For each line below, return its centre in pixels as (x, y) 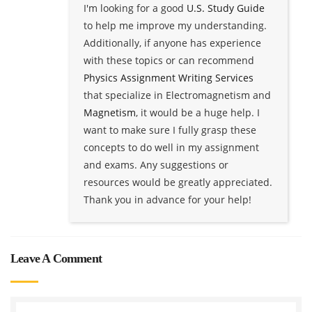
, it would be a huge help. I (198, 112)
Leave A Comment (56, 258)
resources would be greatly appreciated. (178, 182)
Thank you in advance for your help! (167, 199)
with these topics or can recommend (169, 60)
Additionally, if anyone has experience (172, 42)
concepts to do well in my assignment (171, 147)
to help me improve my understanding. (175, 25)
